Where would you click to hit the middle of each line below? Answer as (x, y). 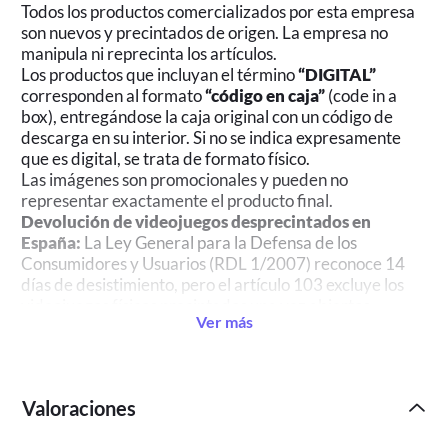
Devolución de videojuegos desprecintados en (196, 221)
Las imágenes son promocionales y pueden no (185, 179)
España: (51, 242)
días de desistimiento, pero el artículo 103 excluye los (213, 284)
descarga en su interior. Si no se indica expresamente (211, 137)
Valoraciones (79, 407)
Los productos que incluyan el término (160, 74)
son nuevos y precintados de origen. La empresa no (205, 32)
